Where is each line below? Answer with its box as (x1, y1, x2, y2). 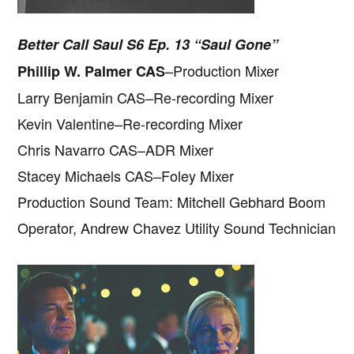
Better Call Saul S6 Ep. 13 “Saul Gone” (17, 33, 279, 55)
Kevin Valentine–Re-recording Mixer (17, 112, 243, 134)
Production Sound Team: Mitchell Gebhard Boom (17, 190, 326, 212)
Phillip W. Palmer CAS (17, 60, 166, 81)
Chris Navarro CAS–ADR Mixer (17, 138, 214, 160)
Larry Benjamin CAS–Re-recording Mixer (17, 86, 274, 107)
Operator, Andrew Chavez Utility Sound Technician (17, 217, 337, 238)
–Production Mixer (165, 59, 280, 81)
